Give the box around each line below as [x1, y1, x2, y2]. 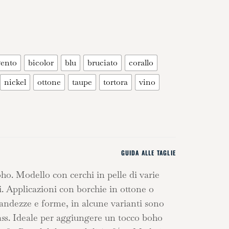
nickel [4, 76, 27, 87]
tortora [103, 76, 128, 87]
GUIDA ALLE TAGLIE [121, 148, 176, 157]
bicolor [28, 57, 54, 68]
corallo [129, 57, 154, 68]
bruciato [87, 57, 118, 68]
